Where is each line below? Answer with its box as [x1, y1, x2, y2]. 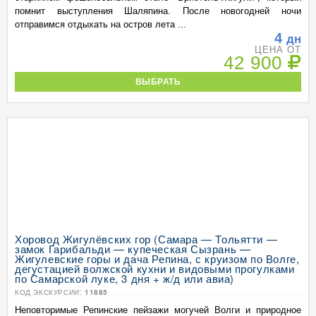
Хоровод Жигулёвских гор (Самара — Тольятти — [15, 231, 278, 246]
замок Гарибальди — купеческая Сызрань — [15, 241, 251, 256]
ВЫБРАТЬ [135, 77, 181, 86]
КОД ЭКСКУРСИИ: [15, 287, 85, 297]
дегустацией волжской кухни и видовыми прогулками [15, 261, 295, 276]
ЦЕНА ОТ [254, 44, 301, 55]
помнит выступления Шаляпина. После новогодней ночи [15, 6, 301, 16]
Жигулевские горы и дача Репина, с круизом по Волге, [15, 251, 300, 266]
